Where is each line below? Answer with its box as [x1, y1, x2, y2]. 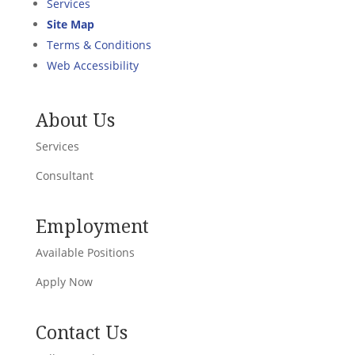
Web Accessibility [46, 58, 139, 73]
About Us [35, 107, 115, 132]
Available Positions [35, 245, 135, 261]
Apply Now [35, 274, 93, 290]
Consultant [35, 168, 94, 183]
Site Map [46, 17, 94, 32]
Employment [35, 213, 149, 239]
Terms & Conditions [46, 37, 151, 52]
